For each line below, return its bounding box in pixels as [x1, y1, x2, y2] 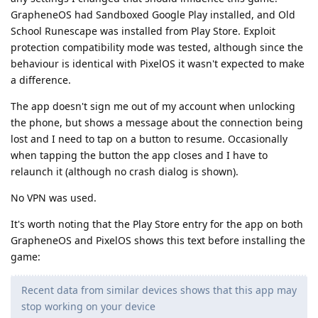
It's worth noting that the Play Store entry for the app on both [11, 216, 303, 231]
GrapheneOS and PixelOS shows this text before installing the [11, 233, 305, 247]
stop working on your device [21, 299, 155, 313]
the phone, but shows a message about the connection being [11, 115, 303, 129]
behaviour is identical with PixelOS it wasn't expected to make [11, 56, 305, 70]
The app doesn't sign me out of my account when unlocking [11, 99, 295, 113]
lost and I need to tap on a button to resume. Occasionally [11, 131, 287, 146]
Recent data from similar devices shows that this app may [21, 283, 297, 297]
